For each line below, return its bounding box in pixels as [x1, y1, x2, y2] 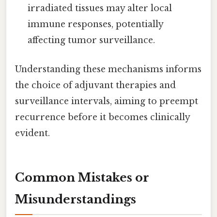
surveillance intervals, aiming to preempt [15, 95, 198, 107]
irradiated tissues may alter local [28, 3, 172, 14]
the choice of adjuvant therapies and [15, 79, 176, 91]
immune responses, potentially [28, 19, 164, 30]
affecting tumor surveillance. [28, 35, 155, 46]
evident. [15, 127, 50, 139]
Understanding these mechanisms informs [15, 63, 201, 75]
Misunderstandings [15, 192, 136, 207]
